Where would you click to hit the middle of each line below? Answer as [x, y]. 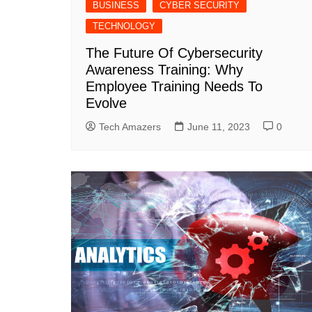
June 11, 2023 [219, 126]
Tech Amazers [130, 126]
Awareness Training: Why [164, 69]
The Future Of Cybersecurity [174, 53]
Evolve [106, 103]
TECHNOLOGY [124, 26]
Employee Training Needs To [174, 86]
